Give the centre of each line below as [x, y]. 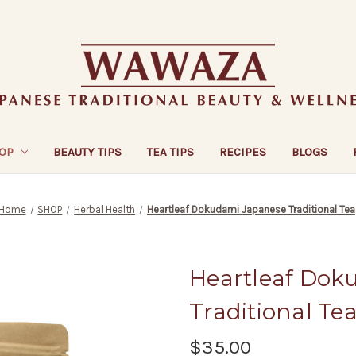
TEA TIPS [171, 151]
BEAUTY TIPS [88, 151]
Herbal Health [105, 209]
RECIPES [243, 151]
